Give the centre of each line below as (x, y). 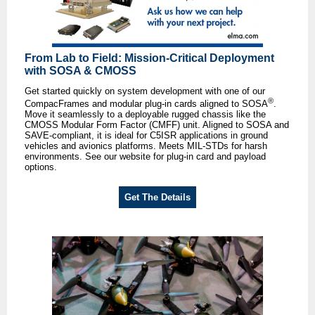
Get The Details (157, 198)
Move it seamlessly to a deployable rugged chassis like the (145, 115)
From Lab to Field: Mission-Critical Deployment (149, 58)
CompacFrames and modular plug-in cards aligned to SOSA (146, 104)
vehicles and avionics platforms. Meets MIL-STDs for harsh (146, 146)
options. (41, 167)
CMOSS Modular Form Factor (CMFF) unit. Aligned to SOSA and (157, 125)
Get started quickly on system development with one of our (145, 91)
